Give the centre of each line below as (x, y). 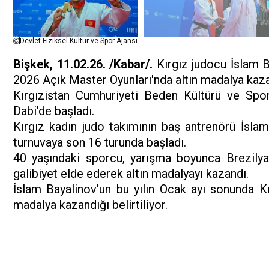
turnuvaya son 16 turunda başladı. (100, 143)
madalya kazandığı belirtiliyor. (90, 205)
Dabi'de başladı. (54, 111)
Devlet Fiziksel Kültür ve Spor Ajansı (79, 41)
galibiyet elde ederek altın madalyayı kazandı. (131, 174)
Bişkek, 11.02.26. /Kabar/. (83, 65)
